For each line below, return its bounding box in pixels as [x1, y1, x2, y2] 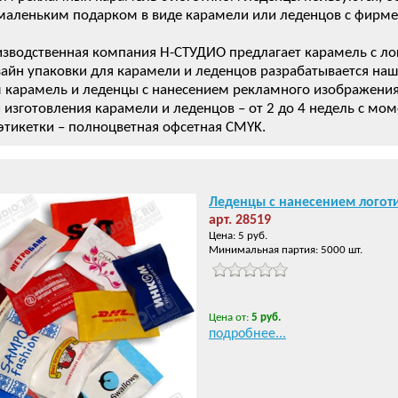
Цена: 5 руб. [209, 230, 267, 242]
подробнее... [209, 327, 286, 341]
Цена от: [209, 312, 251, 323]
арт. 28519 [209, 213, 271, 227]
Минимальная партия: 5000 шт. [209, 244, 362, 256]
